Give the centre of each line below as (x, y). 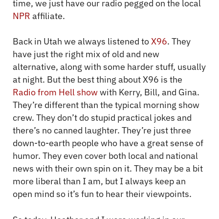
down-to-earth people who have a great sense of (108, 143)
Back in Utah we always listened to (82, 42)
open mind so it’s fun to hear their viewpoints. (102, 194)
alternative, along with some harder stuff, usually (109, 67)
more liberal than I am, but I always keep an (99, 181)
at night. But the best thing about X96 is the (98, 80)
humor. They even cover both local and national (105, 156)
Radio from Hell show (55, 92)
